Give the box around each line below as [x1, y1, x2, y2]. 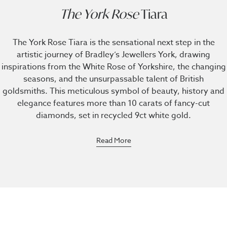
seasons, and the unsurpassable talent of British [23, 73, 204, 85]
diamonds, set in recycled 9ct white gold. [36, 109, 191, 122]
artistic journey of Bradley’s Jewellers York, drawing [17, 49, 210, 61]
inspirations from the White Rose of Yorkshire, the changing [1, 61, 226, 73]
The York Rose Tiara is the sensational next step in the [12, 36, 215, 49]
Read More [96, 135, 131, 145]
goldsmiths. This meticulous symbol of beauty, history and [3, 85, 224, 97]
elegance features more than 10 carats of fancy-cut [17, 97, 210, 109]
